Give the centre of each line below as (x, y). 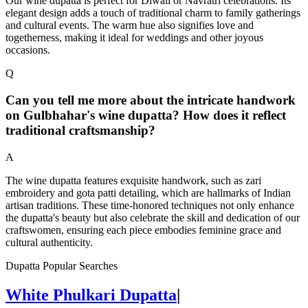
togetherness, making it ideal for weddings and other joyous (134, 38)
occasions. (28, 50)
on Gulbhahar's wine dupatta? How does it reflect (146, 115)
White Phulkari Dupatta (91, 295)
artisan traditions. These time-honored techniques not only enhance (150, 205)
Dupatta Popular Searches (62, 265)
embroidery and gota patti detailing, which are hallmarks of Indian (148, 192)
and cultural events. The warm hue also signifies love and (130, 25)
